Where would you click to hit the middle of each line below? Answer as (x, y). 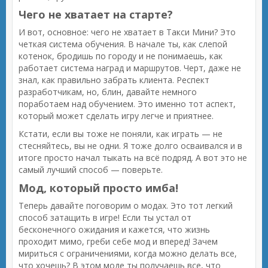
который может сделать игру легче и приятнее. (116, 116)
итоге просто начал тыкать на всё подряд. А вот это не (133, 158)
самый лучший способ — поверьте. (91, 170)
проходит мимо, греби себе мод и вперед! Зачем (118, 241)
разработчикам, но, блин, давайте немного (108, 92)
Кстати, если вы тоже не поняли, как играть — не (121, 134)
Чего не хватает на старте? (96, 14)
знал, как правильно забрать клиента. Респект (114, 80)
